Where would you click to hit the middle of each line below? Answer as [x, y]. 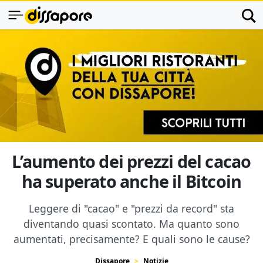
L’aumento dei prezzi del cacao [131, 161]
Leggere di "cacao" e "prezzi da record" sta [131, 208]
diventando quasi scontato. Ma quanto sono [131, 224]
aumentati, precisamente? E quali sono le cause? [131, 239]
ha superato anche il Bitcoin [131, 181]
